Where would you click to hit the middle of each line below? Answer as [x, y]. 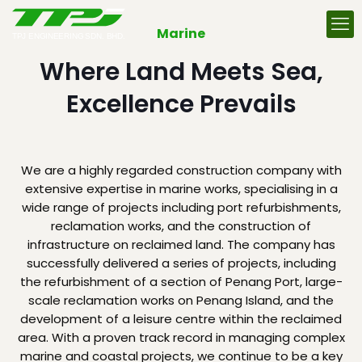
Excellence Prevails [181, 104]
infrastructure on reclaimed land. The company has [181, 244]
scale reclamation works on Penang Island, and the [181, 300]
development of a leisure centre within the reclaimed [181, 319]
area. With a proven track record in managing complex [181, 337]
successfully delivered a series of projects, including [181, 263]
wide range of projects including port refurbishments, [181, 207]
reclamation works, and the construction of [181, 226]
